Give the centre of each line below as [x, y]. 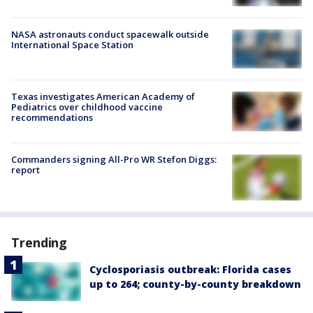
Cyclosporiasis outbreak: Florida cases [190, 270]
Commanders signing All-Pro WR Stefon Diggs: [114, 159]
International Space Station [72, 45]
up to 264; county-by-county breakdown [195, 284]
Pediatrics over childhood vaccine [87, 107]
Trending [39, 243]
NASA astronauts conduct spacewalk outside [110, 35]
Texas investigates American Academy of [103, 97]
